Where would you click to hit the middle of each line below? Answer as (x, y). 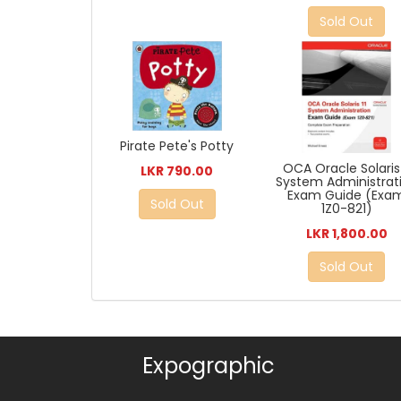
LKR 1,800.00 (346, 234)
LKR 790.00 (177, 171)
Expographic (209, 366)
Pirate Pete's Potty (177, 146)
